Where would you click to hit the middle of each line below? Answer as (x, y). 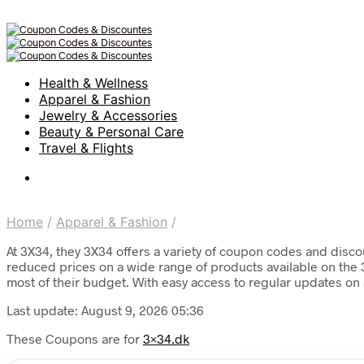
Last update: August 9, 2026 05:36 (105, 310)
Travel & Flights (86, 148)
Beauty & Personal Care (111, 132)
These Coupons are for (75, 338)
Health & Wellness (93, 83)
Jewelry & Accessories (108, 115)
